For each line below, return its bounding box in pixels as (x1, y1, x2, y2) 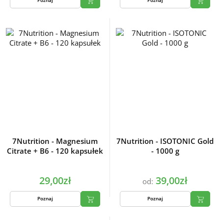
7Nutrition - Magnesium (12, 136, 98, 146)
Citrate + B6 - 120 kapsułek (7, 145, 103, 156)
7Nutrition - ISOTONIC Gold (116, 136, 214, 146)
